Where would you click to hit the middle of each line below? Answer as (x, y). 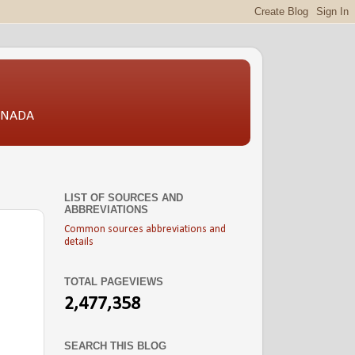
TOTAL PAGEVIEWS (114, 281)
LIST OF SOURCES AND (124, 198)
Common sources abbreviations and (145, 230)
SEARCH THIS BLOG (115, 346)
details (79, 242)
